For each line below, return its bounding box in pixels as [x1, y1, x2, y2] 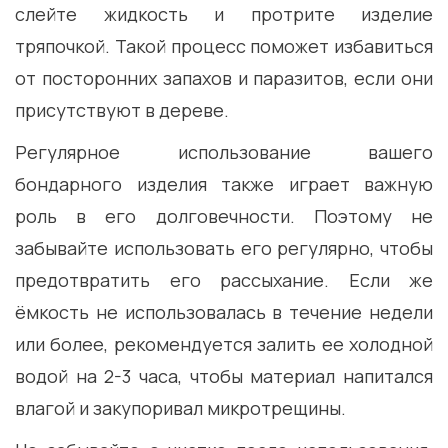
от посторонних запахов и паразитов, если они [15, 66, 433, 91]
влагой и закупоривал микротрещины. [15, 396, 346, 421]
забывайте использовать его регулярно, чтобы [15, 236, 433, 261]
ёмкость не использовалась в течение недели [15, 300, 433, 325]
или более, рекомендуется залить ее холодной [15, 332, 433, 357]
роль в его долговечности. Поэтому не [15, 204, 433, 229]
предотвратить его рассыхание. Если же [15, 268, 433, 293]
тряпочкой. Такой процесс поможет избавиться [15, 34, 433, 59]
